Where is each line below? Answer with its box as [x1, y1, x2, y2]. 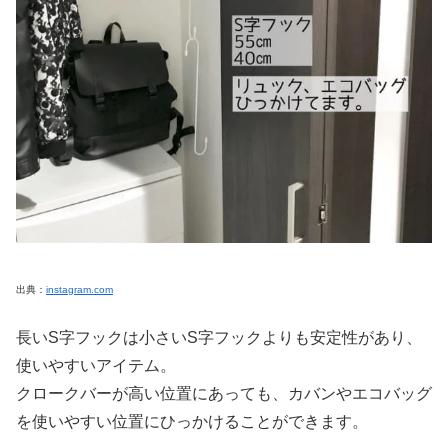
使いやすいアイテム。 [16, 357, 176, 375]
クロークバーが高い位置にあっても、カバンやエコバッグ [16, 385, 432, 403]
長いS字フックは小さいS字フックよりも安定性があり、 [16, 329, 422, 347]
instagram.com [46, 283, 113, 295]
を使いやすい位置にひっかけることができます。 [16, 413, 368, 431]
